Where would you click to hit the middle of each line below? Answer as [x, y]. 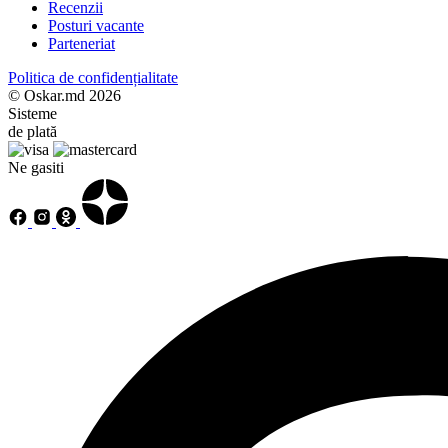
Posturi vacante [96, 25]
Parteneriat [81, 43]
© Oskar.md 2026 [64, 95]
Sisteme [32, 113]
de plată [32, 131]
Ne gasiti [36, 167]
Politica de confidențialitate [93, 77]
